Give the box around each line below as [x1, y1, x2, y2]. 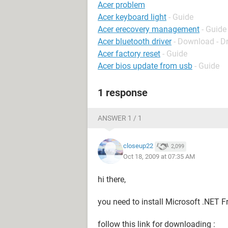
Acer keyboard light [98, 12, 166, 22]
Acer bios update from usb [98, 61, 192, 71]
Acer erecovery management [98, 24, 199, 34]
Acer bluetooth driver [98, 37, 172, 46]
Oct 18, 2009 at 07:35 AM [123, 152, 195, 160]
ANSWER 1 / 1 [98, 114, 142, 122]
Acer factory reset [98, 49, 160, 59]
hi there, [98, 175, 126, 184]
